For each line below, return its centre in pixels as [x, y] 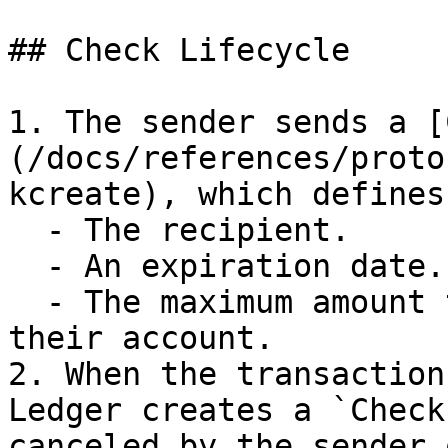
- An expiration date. [27, 266]
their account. [141, 338]
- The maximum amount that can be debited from [27, 302]
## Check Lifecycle [179, 50]
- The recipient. [27, 230]
